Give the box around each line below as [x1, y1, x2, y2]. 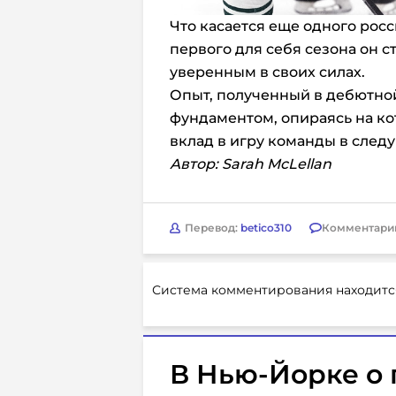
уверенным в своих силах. [170, 63, 365, 80]
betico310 [240, 221, 292, 235]
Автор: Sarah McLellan [170, 155, 331, 172]
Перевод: [185, 221, 240, 235]
